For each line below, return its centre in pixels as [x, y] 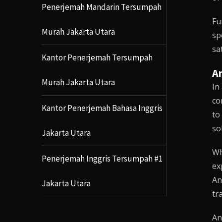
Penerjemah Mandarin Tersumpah [101, 7]
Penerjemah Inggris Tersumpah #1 [102, 158]
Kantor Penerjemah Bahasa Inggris [102, 108]
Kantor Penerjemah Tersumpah [97, 57]
